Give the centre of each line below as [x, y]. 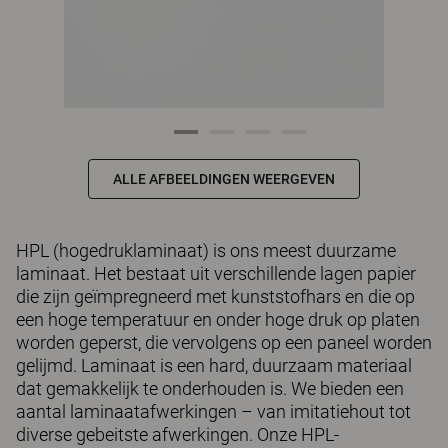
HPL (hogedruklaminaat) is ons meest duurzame [206, 250]
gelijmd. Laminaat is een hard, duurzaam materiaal [214, 365]
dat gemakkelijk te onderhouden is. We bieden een [210, 388]
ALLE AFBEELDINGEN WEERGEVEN [224, 179]
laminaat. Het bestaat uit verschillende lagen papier [216, 273]
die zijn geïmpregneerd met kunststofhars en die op [215, 296]
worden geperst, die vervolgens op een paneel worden [224, 342]
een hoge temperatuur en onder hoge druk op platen [218, 319]
